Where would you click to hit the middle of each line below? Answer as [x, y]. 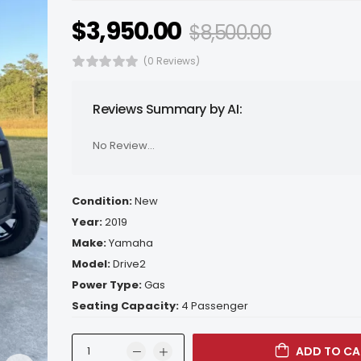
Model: [92, 264]
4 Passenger [215, 306]
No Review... [124, 145]
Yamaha [131, 243]
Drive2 [129, 264]
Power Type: [108, 285]
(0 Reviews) [171, 61]
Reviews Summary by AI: [168, 109]
